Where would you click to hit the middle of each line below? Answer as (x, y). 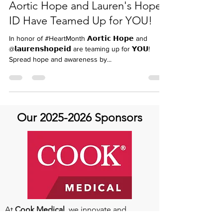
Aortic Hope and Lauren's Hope (85, 36)
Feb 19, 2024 (47, 16)
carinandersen (49, 7)
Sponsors (117, 148)
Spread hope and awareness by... (60, 89)
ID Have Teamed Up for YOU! (81, 51)
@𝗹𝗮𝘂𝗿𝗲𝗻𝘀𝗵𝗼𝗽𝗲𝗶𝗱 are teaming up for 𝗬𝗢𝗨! (79, 79)
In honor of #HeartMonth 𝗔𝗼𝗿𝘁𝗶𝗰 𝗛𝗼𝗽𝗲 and (78, 68)
